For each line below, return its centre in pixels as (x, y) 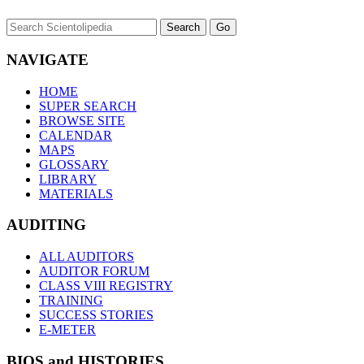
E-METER (67, 330)
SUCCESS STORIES (96, 315)
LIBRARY (68, 179)
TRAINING (71, 301)
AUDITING (46, 225)
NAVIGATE (48, 59)
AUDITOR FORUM (94, 271)
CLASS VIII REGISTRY (106, 286)
